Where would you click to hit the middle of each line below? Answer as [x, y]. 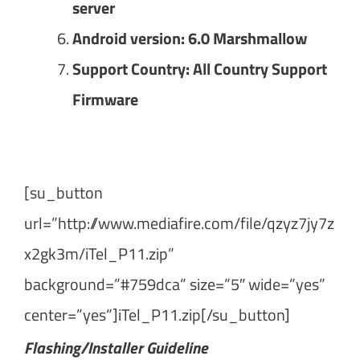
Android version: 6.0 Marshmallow [190, 38]
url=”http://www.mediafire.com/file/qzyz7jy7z [179, 223]
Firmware [105, 99]
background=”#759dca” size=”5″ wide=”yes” [175, 284]
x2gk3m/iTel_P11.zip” [99, 253]
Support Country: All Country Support [200, 68]
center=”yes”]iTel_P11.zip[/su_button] [157, 314]
